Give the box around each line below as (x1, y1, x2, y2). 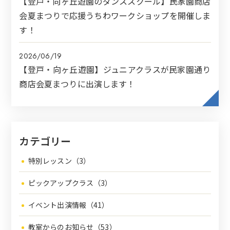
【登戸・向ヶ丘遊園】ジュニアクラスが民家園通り (19, 63, 211, 76)
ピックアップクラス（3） (28, 178, 112, 188)
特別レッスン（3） (28, 156, 91, 166)
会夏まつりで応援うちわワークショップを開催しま (19, 9, 211, 22)
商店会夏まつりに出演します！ (19, 78, 136, 90)
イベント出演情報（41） (28, 200, 109, 210)
